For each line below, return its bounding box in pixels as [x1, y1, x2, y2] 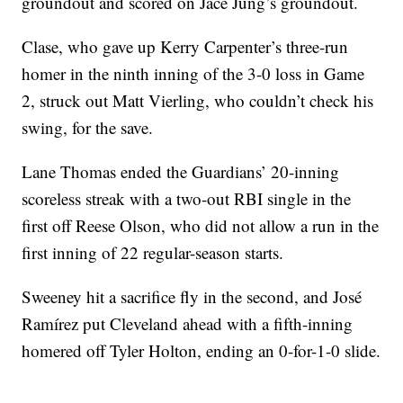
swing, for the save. [22, 116, 154, 139]
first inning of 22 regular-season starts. [22, 241, 284, 264]
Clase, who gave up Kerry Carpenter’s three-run [22, 35, 349, 58]
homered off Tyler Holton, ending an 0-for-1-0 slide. [22, 339, 381, 363]
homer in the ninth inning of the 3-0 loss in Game [22, 62, 365, 85]
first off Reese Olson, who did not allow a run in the [22, 214, 380, 237]
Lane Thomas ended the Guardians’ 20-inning [22, 160, 340, 184]
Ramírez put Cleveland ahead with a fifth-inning [22, 312, 354, 336]
